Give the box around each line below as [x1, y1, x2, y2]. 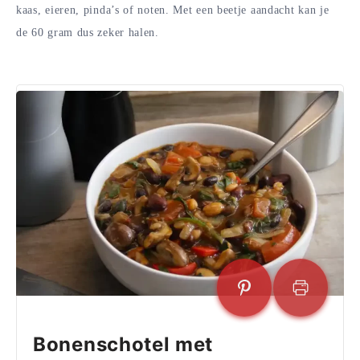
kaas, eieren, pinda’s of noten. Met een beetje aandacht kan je [16, 3, 329, 16]
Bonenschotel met [33, 333, 214, 357]
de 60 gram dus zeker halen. [16, 26, 159, 39]
